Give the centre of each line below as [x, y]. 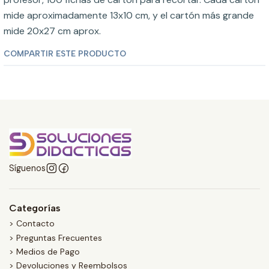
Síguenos [27, 168]
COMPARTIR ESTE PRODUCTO [65, 53]
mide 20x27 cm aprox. [52, 31]
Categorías [35, 208]
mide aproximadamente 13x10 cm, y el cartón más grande [129, 15]
